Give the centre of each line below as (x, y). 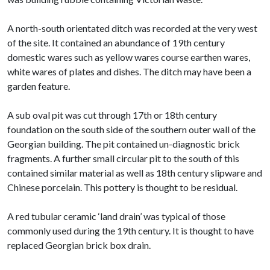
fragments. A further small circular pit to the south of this (123, 158)
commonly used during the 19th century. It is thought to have (130, 230)
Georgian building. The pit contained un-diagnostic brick (124, 143)
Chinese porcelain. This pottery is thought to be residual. (122, 187)
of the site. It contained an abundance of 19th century (116, 42)
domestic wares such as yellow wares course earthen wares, (129, 57)
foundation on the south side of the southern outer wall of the (131, 129)
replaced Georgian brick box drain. (79, 245)
